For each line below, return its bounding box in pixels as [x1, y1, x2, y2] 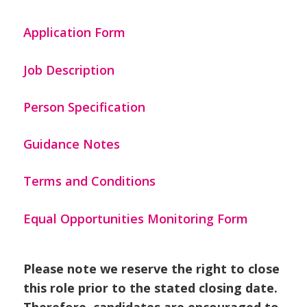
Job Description [23, 61, 114, 78]
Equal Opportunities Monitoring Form [23, 210, 248, 227]
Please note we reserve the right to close [23, 260, 280, 277]
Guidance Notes [23, 136, 120, 153]
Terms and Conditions [23, 173, 156, 190]
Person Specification [23, 98, 145, 115]
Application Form [23, 24, 125, 41]
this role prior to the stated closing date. [23, 279, 278, 296]
